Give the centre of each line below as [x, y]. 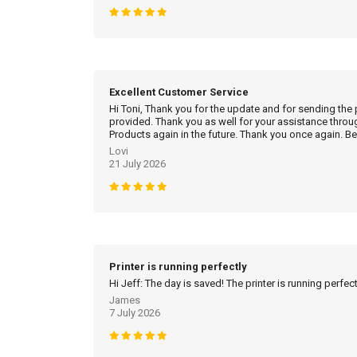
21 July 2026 [137, 164]
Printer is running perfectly [178, 267]
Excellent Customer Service [179, 92]
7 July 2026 [135, 313]
